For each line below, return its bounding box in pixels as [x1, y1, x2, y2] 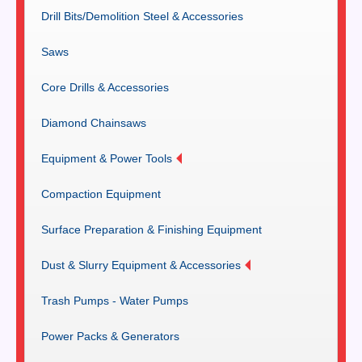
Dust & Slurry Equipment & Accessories [41, 259, 241, 272]
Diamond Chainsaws [41, 116, 146, 130]
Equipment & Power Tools [41, 152, 172, 166]
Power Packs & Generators [41, 330, 179, 343]
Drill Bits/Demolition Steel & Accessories [41, 10, 243, 23]
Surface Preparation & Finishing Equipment [41, 223, 262, 237]
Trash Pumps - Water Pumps [41, 294, 188, 308]
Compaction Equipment [41, 187, 161, 201]
